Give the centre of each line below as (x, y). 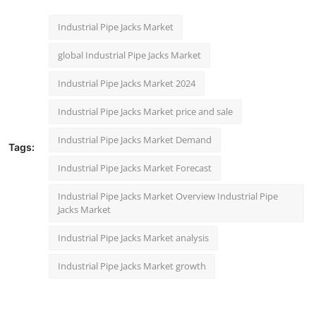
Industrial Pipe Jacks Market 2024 (127, 84)
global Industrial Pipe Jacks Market (129, 55)
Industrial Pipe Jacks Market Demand (135, 140)
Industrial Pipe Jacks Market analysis (133, 238)
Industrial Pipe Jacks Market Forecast (135, 168)
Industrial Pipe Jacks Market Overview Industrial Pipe (168, 196)
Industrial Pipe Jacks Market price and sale (145, 112)
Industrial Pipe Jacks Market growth (132, 266)
